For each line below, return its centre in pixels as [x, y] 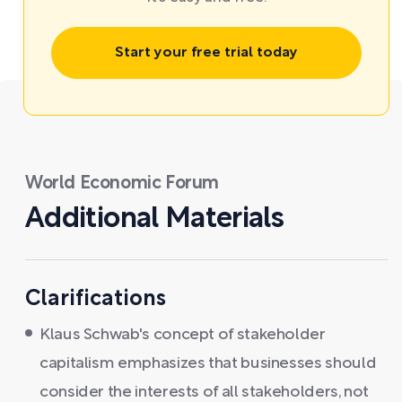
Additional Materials [155, 219]
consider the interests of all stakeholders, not [205, 392]
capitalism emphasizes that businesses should [208, 363]
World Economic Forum [122, 184]
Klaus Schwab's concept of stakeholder [183, 335]
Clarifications [96, 299]
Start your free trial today [206, 52]
